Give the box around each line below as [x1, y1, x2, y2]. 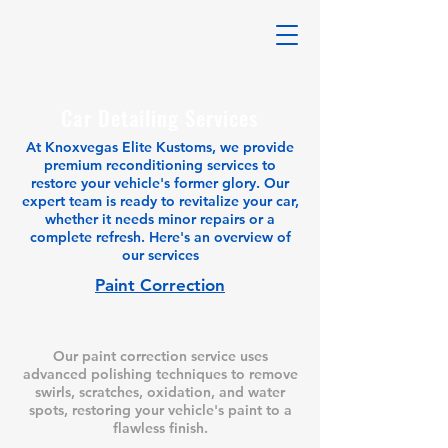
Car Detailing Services [61, 102, 259, 133]
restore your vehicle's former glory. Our [31, 174, 289, 192]
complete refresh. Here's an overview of [29, 228, 291, 246]
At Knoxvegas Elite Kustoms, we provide [26, 138, 294, 156]
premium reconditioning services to [44, 156, 276, 174]
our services [121, 246, 199, 264]
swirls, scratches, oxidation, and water [35, 383, 285, 401]
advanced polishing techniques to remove [22, 365, 298, 383]
